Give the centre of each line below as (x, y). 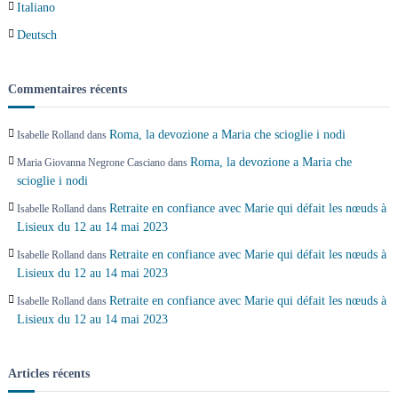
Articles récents (48, 373)
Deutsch (36, 35)
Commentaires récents (67, 89)
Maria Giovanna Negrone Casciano (91, 162)
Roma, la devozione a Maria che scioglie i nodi (227, 134)
